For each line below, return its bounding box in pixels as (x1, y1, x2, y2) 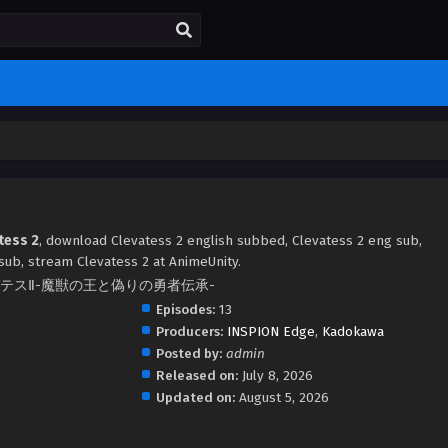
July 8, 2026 (241, 367, 313, 384)
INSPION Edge (226, 323, 315, 340)
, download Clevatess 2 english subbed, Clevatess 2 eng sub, (39, 232, 422, 249)
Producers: (155, 323, 223, 340)
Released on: (155, 367, 238, 384)
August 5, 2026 (238, 389, 329, 406)
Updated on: (155, 389, 235, 406)
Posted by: (155, 345, 222, 362)
